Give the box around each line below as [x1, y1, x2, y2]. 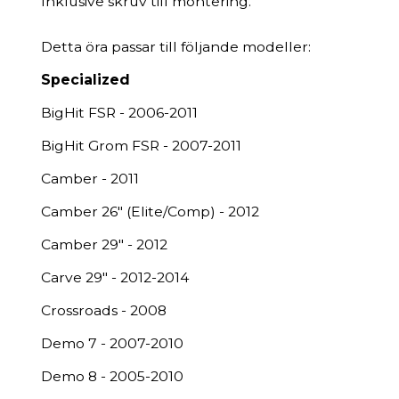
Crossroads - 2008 [41, 302, 167, 319]
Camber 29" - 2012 [41, 236, 167, 253]
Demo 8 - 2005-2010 [41, 368, 183, 385]
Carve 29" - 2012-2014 [41, 269, 189, 286]
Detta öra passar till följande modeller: [41, 38, 311, 55]
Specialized [41, 71, 130, 88]
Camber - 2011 [41, 170, 139, 187]
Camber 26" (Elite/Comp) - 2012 [41, 203, 259, 220]
